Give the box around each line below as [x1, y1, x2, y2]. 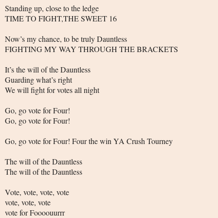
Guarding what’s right [5, 74, 72, 85]
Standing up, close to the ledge [5, 3, 99, 14]
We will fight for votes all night [5, 85, 99, 95]
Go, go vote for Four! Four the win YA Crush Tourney [5, 136, 173, 146]
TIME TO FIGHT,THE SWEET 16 [5, 13, 117, 24]
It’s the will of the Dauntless [5, 64, 91, 75]
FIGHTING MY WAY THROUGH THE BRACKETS [5, 44, 178, 54]
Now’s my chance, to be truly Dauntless [5, 34, 127, 44]
